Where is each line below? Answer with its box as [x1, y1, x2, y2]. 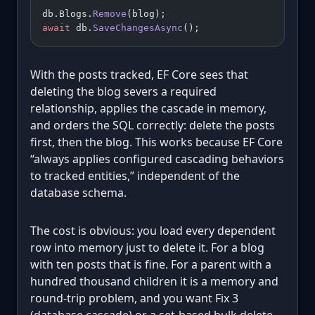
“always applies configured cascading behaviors [30, 151, 284, 167]
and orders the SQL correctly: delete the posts [30, 117, 275, 134]
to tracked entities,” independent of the [30, 168, 240, 184]
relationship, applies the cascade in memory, [30, 101, 266, 117]
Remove [93, 8, 127, 20]
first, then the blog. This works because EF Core [30, 134, 283, 150]
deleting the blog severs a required [30, 84, 217, 100]
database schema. [30, 185, 127, 201]
